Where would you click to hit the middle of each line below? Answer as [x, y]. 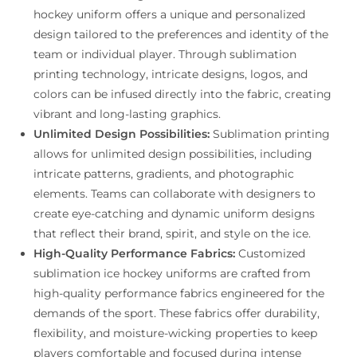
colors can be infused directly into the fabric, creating [183, 94]
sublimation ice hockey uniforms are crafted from [173, 273]
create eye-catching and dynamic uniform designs [175, 213]
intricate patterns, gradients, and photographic [164, 173]
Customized [271, 253]
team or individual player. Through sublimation [165, 54]
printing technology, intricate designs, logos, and [171, 74]
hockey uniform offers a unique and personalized [170, 14]
